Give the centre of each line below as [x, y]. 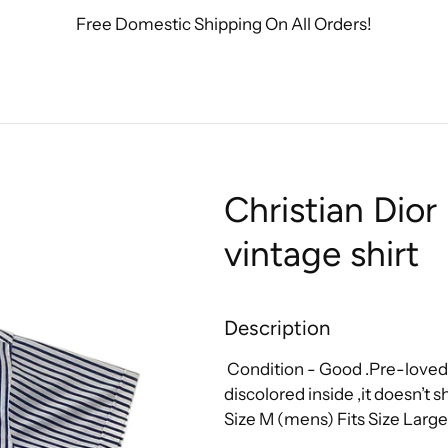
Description [277, 328]
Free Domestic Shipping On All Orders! [224, 24]
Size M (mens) [280, 419]
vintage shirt [321, 254]
